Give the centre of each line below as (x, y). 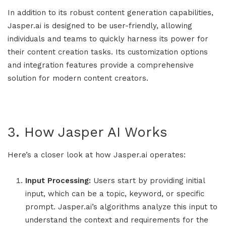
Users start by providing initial (148, 181)
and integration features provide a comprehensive (101, 65)
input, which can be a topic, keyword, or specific (115, 194)
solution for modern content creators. (78, 78)
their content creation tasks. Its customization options (108, 52)
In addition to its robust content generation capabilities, (110, 12)
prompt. (42, 207)
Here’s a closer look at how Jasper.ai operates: (97, 155)
